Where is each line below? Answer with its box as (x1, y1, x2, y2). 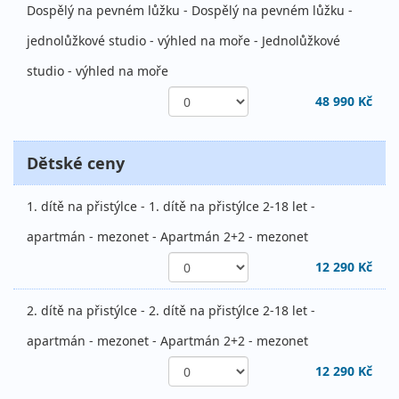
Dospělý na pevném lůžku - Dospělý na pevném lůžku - (27, 2, 353, 20)
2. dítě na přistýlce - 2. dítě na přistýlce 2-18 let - (27, 302, 315, 320)
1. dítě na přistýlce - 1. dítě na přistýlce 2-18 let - (27, 198, 315, 216)
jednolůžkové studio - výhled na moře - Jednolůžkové (27, 32, 340, 50)
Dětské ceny (27, 152, 125, 175)
